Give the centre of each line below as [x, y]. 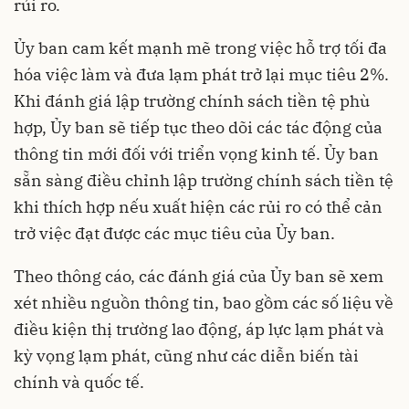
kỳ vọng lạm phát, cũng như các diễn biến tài [186, 355]
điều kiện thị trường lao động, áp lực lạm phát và [199, 329]
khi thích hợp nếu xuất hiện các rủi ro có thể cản [198, 206]
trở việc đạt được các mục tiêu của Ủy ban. [174, 233]
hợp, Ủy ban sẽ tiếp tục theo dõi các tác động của [198, 127]
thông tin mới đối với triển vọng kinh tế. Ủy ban [196, 153]
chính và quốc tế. [79, 382]
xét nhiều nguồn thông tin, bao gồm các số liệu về [204, 302]
